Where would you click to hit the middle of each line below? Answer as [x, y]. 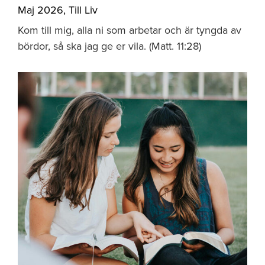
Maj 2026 [41, 10]
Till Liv [83, 10]
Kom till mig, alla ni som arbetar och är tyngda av [130, 30]
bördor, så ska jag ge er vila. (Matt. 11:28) [109, 46]
